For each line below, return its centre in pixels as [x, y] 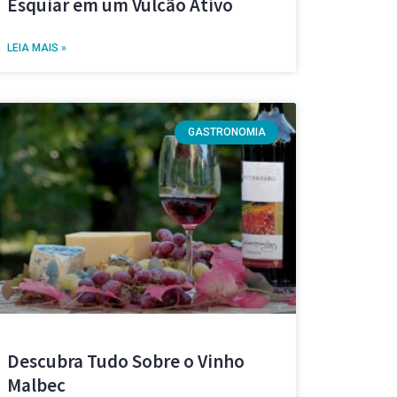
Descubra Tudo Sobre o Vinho [125, 362]
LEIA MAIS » [36, 48]
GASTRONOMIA [226, 132]
